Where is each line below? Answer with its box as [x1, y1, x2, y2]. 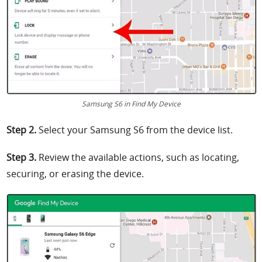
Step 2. [6, 123, 37, 136]
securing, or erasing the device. [6, 167, 144, 180]
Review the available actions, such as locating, [36, 150, 240, 164]
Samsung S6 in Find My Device [81, 98, 181, 108]
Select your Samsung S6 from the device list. [36, 123, 233, 136]
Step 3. [6, 150, 37, 164]
